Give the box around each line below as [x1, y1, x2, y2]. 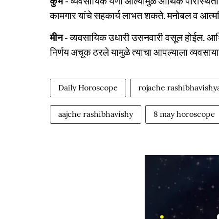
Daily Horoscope [58, 83, 118, 92]
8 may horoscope [153, 109, 215, 119]
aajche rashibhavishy [58, 109, 133, 119]
